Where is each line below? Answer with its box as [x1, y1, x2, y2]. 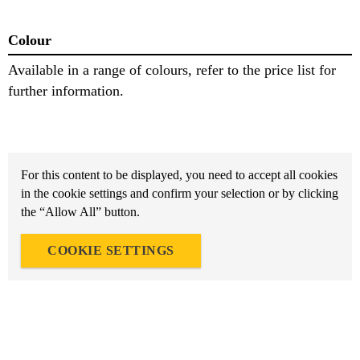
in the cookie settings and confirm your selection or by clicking [21, 186, 338, 200]
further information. [8, 82, 124, 99]
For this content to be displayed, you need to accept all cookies [21, 167, 337, 182]
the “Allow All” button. [21, 204, 140, 219]
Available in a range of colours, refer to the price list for [8, 61, 336, 78]
